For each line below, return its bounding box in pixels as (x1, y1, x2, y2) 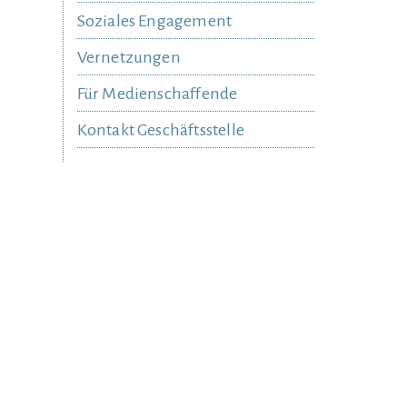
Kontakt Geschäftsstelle (76, 121, 245, 139)
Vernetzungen (76, 48, 181, 66)
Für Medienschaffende (76, 84, 238, 103)
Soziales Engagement (76, 12, 233, 30)
